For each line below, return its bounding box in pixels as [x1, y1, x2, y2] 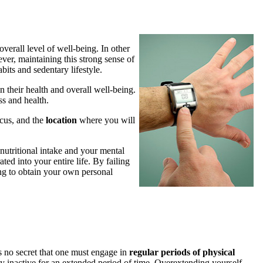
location [46, 114, 77, 125]
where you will [77, 114, 135, 125]
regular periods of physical [129, 247, 235, 257]
